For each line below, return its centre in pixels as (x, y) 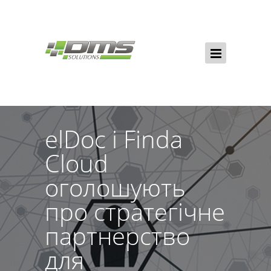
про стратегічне (135, 211)
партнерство (117, 236)
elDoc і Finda (114, 139)
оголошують (115, 187)
